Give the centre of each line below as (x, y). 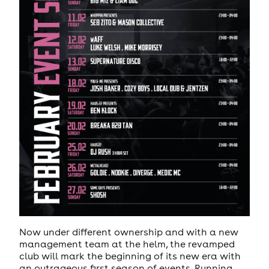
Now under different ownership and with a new (128, 232)
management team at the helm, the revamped (127, 244)
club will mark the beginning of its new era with (130, 256)
